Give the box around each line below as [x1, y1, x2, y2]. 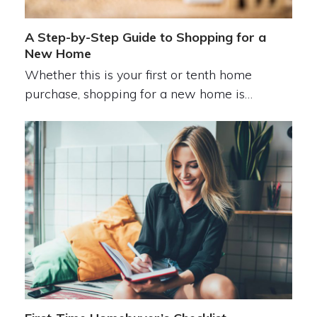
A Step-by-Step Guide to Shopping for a [24, 28, 266, 45]
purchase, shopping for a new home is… [24, 85, 253, 102]
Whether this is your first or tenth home [24, 66, 252, 83]
